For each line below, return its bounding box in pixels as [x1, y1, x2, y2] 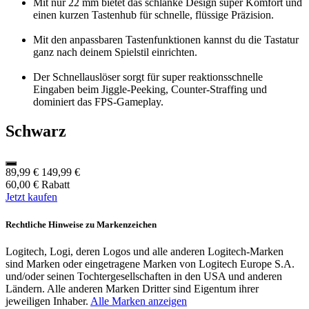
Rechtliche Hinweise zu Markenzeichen [6, 219, 157, 230]
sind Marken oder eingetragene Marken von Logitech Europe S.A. [6, 257, 295, 270]
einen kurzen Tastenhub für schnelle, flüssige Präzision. [33, 8, 274, 21]
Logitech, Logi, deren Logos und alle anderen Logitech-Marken [6, 245, 283, 257]
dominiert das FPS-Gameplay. [33, 95, 163, 108]
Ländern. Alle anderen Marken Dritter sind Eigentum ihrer [6, 282, 259, 295]
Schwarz [6, 121, 66, 140]
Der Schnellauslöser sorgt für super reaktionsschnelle [33, 70, 263, 83]
